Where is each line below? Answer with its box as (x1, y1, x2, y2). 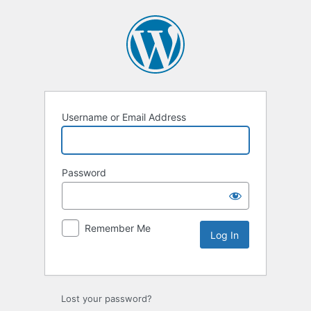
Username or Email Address (62, 111, 186, 124)
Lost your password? (61, 293, 152, 305)
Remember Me (85, 222, 151, 235)
